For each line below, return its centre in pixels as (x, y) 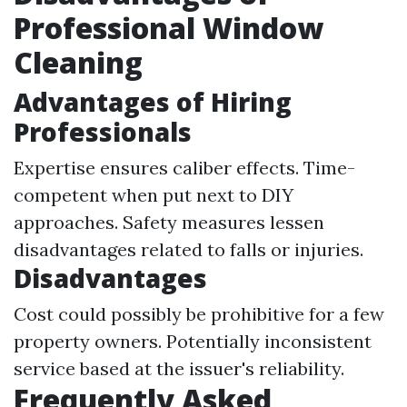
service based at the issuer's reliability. (179, 368)
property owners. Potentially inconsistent (193, 341)
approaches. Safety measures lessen (169, 222)
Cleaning (78, 62)
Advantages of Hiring (153, 102)
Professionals (103, 132)
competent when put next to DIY (154, 195)
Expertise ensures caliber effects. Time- (184, 168)
